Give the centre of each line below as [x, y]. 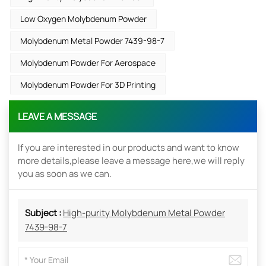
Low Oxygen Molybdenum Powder [83, 19]
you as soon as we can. [65, 173]
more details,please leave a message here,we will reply [131, 160]
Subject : [44, 213]
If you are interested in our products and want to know [129, 147]
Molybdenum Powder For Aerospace [88, 63]
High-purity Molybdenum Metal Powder [144, 213]
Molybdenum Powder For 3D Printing [88, 85]
